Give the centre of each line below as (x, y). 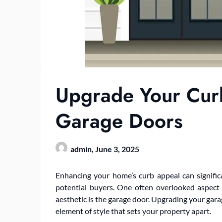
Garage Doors (119, 121)
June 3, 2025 (117, 149)
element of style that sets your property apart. (133, 211)
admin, (83, 149)
